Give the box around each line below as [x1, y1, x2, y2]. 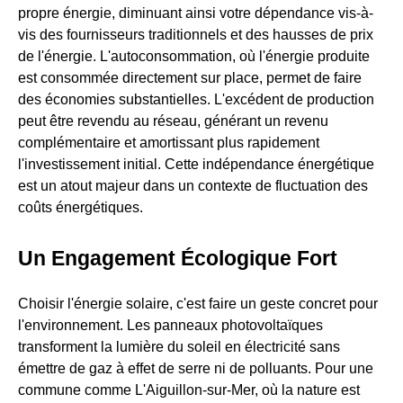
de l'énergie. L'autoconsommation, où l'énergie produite [18, 49, 370, 65]
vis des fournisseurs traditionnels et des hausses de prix [18, 27, 373, 43]
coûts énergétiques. [18, 200, 143, 216]
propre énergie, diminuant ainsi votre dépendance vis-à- [18, 5, 373, 22]
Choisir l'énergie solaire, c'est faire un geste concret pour [18, 296, 378, 312]
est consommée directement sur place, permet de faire [18, 70, 362, 86]
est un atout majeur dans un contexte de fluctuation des [18, 178, 368, 194]
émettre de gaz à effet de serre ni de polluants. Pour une [18, 361, 373, 377]
